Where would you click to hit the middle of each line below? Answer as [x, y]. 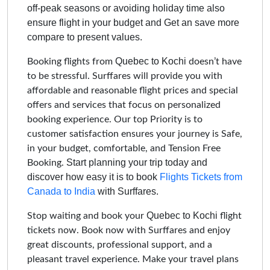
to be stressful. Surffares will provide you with [125, 76]
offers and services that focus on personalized [124, 105]
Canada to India [61, 191]
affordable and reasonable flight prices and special [133, 90]
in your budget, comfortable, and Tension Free [124, 148]
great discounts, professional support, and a [120, 244]
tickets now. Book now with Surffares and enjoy [129, 230]
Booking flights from [71, 61]
